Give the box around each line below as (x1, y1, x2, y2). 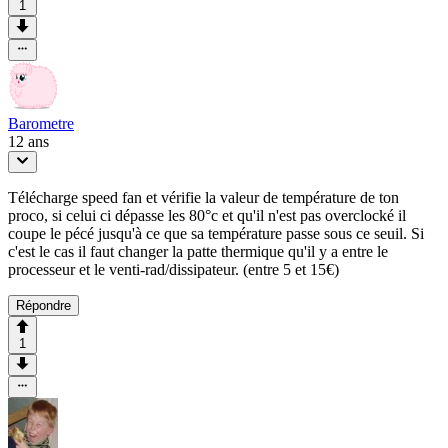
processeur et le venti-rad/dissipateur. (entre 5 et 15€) (8, 261, 339, 279)
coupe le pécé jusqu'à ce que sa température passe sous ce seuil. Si (8, 225, 424, 243)
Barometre (8, 115, 74, 133)
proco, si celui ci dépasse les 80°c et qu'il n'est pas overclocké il (8, 207, 406, 225)
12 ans (8, 133, 49, 151)
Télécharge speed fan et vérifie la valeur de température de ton (8, 189, 399, 207)
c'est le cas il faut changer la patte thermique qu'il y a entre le (8, 243, 388, 261)
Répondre (16, 298, 71, 314)
